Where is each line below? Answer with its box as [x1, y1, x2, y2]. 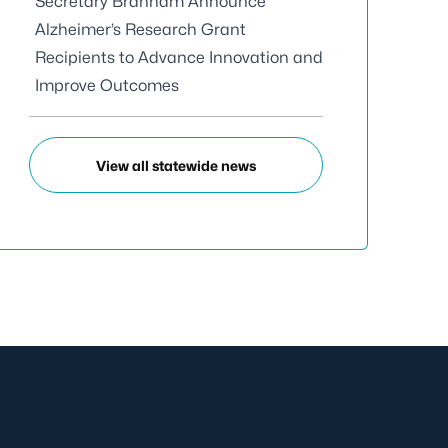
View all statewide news [96, 156, 256, 174]
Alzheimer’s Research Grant [35, 20, 246, 39]
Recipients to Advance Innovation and [35, 48, 323, 67]
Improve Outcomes [35, 76, 179, 95]
